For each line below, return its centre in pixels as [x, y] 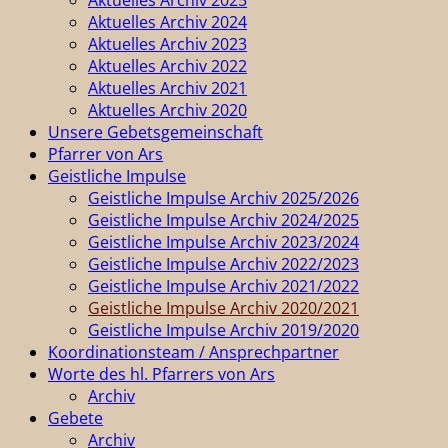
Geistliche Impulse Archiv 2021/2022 [223, 285]
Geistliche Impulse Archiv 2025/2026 [223, 197]
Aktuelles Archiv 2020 [167, 109]
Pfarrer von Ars [105, 153]
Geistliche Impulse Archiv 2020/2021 [223, 307]
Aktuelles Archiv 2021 [167, 87]
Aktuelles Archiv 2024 [167, 21]
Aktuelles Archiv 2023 [167, 43]
